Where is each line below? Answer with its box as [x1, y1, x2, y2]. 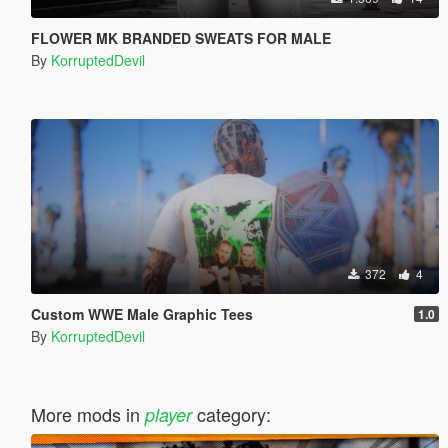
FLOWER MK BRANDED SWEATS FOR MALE [30, 27, 331, 48]
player [144, 401, 192, 427]
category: [191, 400, 271, 427]
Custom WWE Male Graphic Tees [30, 303, 253, 324]
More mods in [30, 400, 145, 427]
